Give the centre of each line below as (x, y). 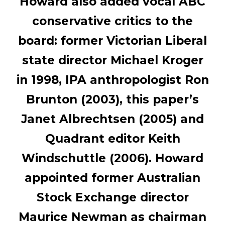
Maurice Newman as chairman (113, 217)
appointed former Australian (113, 178)
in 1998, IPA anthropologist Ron (113, 80)
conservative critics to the (113, 21)
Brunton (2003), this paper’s (113, 99)
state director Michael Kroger (113, 60)
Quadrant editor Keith (113, 139)
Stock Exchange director (113, 197)
